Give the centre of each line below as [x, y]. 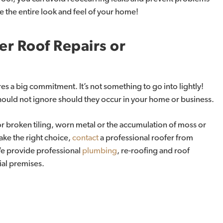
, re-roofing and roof [153, 151]
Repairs [80, 46]
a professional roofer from [146, 138]
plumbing [100, 151]
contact [85, 138]
